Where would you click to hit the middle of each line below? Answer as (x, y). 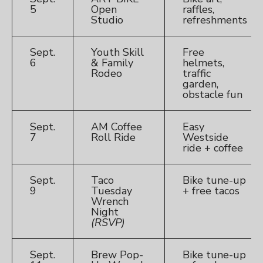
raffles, (198, 10)
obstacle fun (213, 95)
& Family (112, 63)
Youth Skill (117, 53)
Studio (107, 20)
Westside (205, 138)
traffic (197, 74)
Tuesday (112, 191)
